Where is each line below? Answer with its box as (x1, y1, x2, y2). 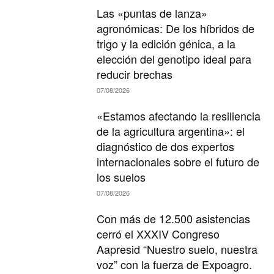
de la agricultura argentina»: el (97, 123, 245, 139)
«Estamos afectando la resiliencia (97, 108, 261, 124)
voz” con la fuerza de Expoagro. (97, 256, 253, 273)
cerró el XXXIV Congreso (97, 226, 220, 242)
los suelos (97, 169, 146, 185)
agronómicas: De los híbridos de (97, 20, 255, 37)
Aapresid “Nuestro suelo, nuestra (97, 241, 258, 257)
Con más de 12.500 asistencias (97, 210, 251, 227)
